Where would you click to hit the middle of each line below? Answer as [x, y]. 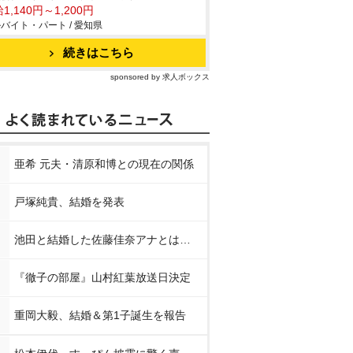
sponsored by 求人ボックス [160, 77]
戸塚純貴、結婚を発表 [69, 202]
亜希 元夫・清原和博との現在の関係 [104, 164]
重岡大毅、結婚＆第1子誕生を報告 [100, 315]
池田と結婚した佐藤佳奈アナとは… [102, 240]
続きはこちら [98, 52]
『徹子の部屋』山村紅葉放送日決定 [102, 277]
